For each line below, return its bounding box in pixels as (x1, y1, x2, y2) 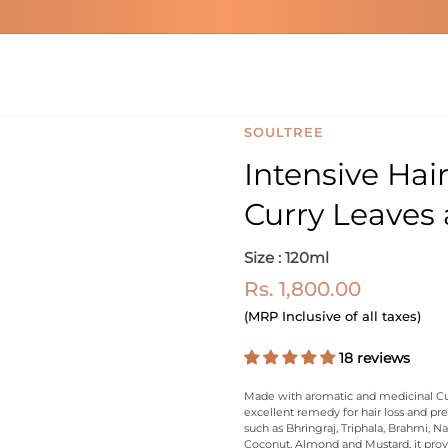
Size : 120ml (244, 248, 329, 267)
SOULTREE (244, 125, 324, 140)
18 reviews (339, 349, 410, 367)
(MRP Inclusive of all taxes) (244, 308, 421, 324)
